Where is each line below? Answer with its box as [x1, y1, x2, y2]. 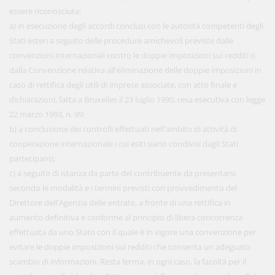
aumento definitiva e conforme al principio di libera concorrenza [9, 212, 242, 223]
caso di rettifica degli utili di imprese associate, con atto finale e [9, 79, 237, 90]
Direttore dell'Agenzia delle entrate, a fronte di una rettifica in [9, 197, 231, 208]
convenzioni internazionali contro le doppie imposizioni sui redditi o [9, 50, 255, 61]
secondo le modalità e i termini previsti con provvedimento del [9, 182, 237, 193]
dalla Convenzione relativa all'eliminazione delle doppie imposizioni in [9, 64, 261, 76]
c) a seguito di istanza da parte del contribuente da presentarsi [9, 168, 236, 179]
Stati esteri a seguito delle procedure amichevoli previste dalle [9, 35, 233, 46]
